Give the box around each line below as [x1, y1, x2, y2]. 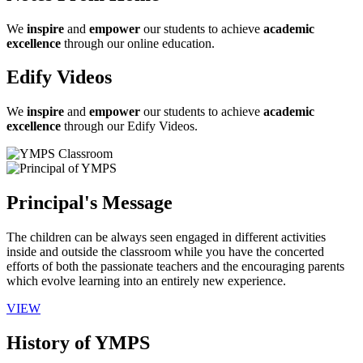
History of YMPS [6, 332, 150, 354]
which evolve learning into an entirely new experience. [6, 274, 286, 288]
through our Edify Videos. [61, 119, 198, 134]
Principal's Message [6, 192, 173, 214]
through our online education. [61, 36, 215, 50]
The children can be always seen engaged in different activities [6, 230, 326, 245]
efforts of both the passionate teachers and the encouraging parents [6, 259, 344, 274]
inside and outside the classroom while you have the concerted [6, 245, 324, 259]
